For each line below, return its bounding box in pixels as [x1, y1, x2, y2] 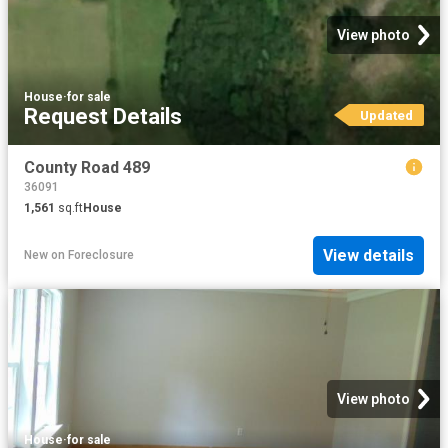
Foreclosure [68, 248, 134, 262]
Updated [359, 107, 413, 124]
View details [323, 245, 414, 265]
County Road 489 [24, 158, 150, 178]
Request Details [24, 104, 182, 130]
